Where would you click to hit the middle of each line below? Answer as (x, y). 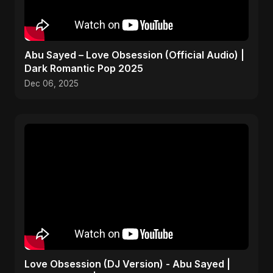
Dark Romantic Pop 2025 (84, 68)
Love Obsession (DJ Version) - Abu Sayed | (127, 264)
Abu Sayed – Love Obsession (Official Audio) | (134, 55)
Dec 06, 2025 (51, 83)
